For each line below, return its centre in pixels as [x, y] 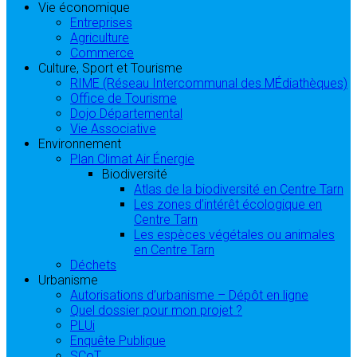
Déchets [93, 265]
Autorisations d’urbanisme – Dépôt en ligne [189, 296]
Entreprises [101, 23]
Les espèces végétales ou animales [234, 235]
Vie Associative [113, 129]
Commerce [102, 53]
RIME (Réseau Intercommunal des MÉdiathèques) [209, 84]
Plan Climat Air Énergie [132, 159]
